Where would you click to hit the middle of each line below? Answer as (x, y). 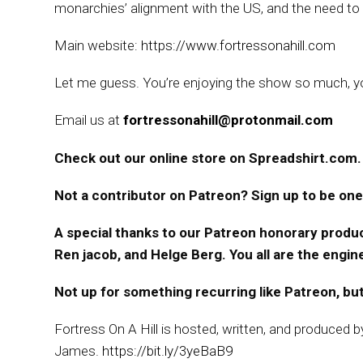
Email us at (89, 120)
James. (79, 351)
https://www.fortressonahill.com (239, 45)
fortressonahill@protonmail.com (228, 120)
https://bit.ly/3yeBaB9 (168, 351)
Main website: (98, 45)
